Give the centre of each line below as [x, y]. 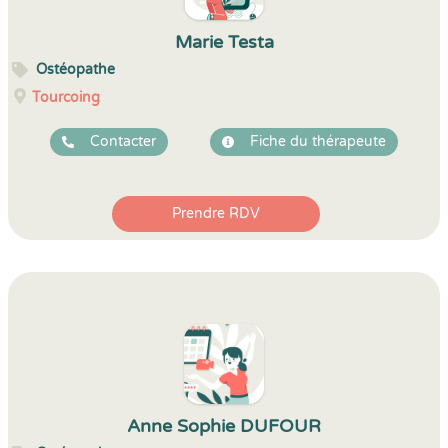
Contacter [123, 141]
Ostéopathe [75, 69]
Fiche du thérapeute [318, 141]
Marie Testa [224, 42]
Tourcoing [66, 97]
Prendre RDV [216, 213]
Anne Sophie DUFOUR [224, 426]
